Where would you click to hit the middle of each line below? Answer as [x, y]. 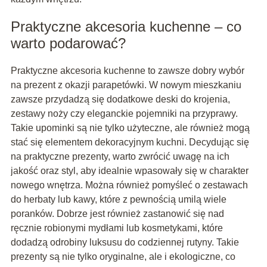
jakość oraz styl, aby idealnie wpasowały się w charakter [129, 171]
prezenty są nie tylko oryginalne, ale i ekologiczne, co [123, 257]
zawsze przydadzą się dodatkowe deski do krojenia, [120, 100]
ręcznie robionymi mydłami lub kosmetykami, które [117, 228]
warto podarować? [68, 44]
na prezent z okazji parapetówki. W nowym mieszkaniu [126, 85]
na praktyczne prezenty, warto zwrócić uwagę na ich [120, 157]
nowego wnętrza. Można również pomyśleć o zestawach [129, 185]
